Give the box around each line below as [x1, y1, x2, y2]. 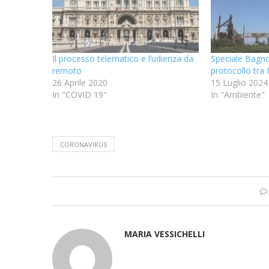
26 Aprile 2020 [52, 76, 107, 88]
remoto [52, 64, 82, 76]
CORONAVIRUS [60, 139, 107, 149]
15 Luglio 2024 [210, 76, 268, 88]
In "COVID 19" [52, 88, 107, 100]
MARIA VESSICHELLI [124, 228, 205, 240]
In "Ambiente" [210, 88, 265, 100]
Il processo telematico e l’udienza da [52, 52, 193, 64]
